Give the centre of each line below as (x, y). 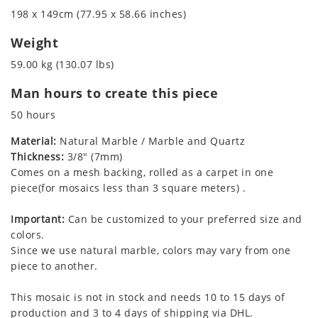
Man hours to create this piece (114, 93)
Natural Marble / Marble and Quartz (150, 141)
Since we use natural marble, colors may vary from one (151, 250)
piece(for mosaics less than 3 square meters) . (128, 187)
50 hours (33, 114)
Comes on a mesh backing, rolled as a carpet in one (142, 172)
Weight (34, 42)
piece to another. (54, 265)
